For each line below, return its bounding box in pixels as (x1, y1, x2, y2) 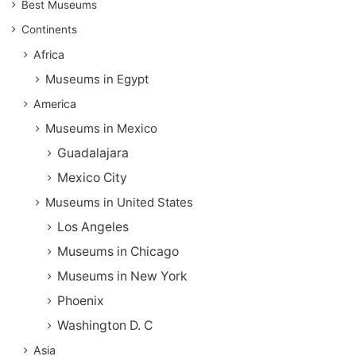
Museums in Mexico (45, 120, 157, 136)
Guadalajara (57, 145, 129, 161)
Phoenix (57, 292, 104, 308)
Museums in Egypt (45, 71, 149, 87)
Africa (33, 47, 64, 61)
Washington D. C (57, 317, 153, 333)
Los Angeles (57, 219, 129, 234)
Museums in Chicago (57, 243, 179, 259)
